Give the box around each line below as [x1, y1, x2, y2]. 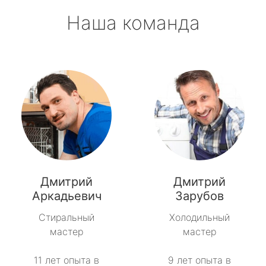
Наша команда [66, 11, 200, 35]
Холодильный [169, 211, 230, 224]
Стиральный [39, 211, 94, 224]
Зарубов [175, 189, 224, 204]
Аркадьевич [31, 189, 102, 204]
